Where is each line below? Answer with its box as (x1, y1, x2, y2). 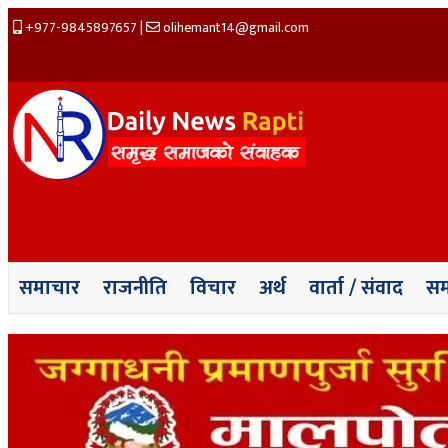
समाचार (19, 271, 80, 305)
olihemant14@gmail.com (160, 16, 309, 39)
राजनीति (103, 271, 167, 305)
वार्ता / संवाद (309, 271, 403, 305)
